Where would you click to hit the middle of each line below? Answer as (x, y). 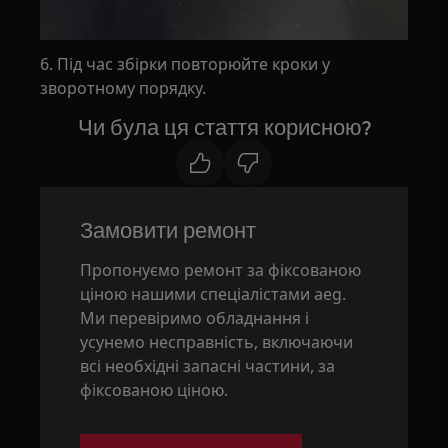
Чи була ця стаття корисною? (224, 127)
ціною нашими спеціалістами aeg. (213, 294)
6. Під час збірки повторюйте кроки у (185, 64)
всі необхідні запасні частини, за (208, 366)
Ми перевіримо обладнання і (195, 318)
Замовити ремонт (168, 230)
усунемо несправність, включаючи (217, 342)
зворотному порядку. (123, 88)
